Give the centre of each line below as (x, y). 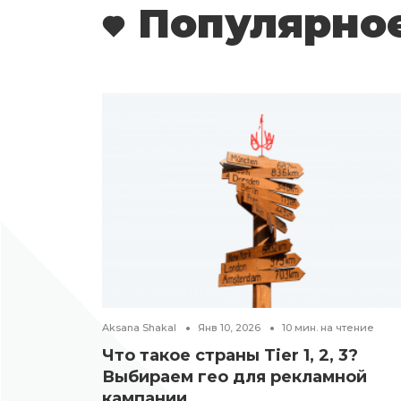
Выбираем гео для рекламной (235, 376)
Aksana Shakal (139, 327)
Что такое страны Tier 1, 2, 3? (230, 355)
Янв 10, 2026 (229, 327)
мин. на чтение (334, 327)
